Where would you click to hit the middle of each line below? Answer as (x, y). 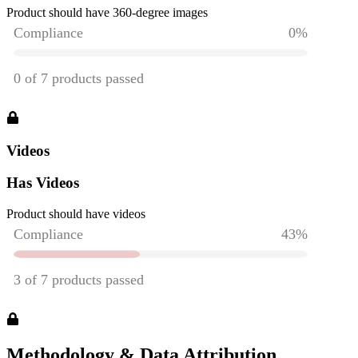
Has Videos (43, 183)
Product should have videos (76, 214)
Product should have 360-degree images (107, 12)
